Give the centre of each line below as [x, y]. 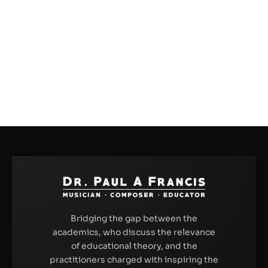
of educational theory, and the [134, 246]
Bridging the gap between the [134, 218]
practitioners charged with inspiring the [134, 259]
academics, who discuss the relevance [134, 232]
